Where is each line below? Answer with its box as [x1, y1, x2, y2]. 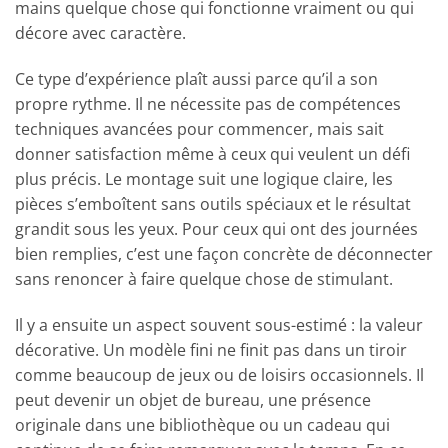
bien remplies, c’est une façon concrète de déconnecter [15, 243, 433, 266]
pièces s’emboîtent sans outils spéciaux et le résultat [15, 193, 411, 216]
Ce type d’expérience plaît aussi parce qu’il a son [15, 68, 378, 91]
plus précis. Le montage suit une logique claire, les [15, 168, 393, 191]
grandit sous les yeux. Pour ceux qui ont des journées [15, 218, 418, 241]
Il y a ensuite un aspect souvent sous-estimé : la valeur [15, 314, 423, 337]
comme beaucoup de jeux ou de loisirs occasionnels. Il [15, 364, 424, 387]
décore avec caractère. [15, 22, 186, 45]
